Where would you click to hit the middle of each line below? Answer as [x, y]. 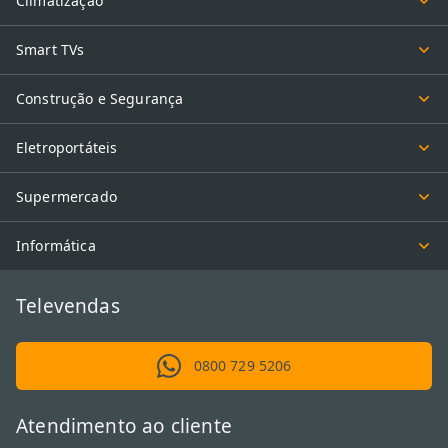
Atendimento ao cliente [124, 425]
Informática [56, 245]
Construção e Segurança [100, 98]
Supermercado [66, 196]
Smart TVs [50, 49]
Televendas [68, 305]
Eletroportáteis [67, 147]
